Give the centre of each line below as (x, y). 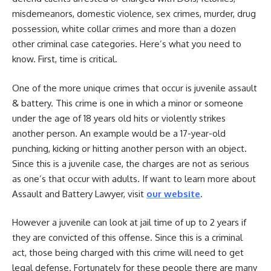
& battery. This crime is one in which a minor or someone (128, 103)
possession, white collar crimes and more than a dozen (124, 29)
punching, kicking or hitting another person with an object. (129, 148)
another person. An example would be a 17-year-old (119, 133)
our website (173, 194)
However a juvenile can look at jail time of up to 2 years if (129, 223)
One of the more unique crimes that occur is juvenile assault (135, 88)
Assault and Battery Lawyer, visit (79, 194)
